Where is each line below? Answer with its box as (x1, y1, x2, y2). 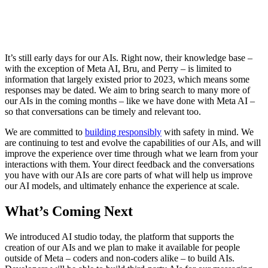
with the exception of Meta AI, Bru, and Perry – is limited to (5, 63, 232, 74)
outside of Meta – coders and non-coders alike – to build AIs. (5, 252, 234, 263)
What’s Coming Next (5, 203, 133, 219)
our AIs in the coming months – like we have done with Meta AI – (5, 95, 255, 106)
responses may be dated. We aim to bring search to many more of (5, 84, 250, 95)
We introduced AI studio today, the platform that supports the (5, 231, 234, 242)
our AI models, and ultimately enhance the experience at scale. (5, 180, 242, 191)
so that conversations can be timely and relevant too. (5, 106, 203, 117)
